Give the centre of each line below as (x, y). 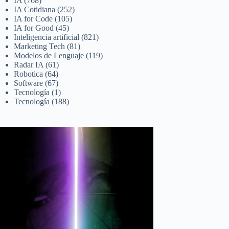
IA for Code (33, 19)
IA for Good (34, 28)
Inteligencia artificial (47, 37)
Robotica (29, 74)
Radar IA (29, 65)
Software (29, 83)
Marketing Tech (40, 46)
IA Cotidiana (35, 9)
